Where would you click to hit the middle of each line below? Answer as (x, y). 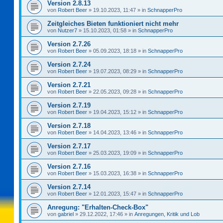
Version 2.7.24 (69, 64)
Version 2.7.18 (69, 125)
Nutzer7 (67, 30)
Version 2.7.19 (69, 105)
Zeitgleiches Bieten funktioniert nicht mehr (113, 23)
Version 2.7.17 (69, 146)
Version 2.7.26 (69, 44)
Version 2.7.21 (69, 85)
